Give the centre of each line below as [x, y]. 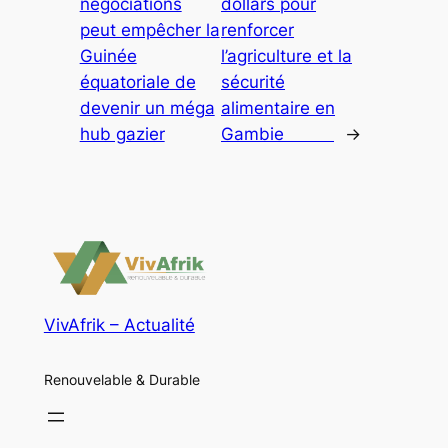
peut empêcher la [149, 30]
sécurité [253, 82]
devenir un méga [147, 108]
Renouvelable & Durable [121, 379]
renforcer [258, 30]
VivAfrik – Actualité [119, 324]
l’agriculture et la [287, 56]
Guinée [108, 56]
